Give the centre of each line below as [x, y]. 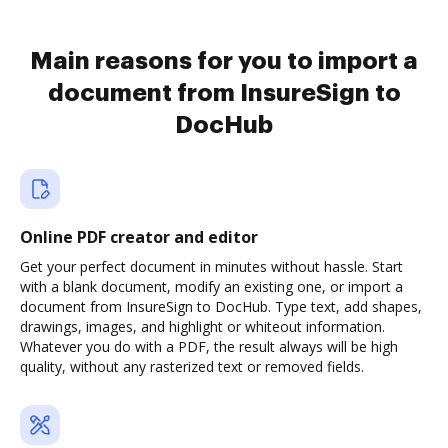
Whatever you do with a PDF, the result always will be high [209, 346]
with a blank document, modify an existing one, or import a [211, 286]
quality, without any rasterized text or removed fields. [192, 366]
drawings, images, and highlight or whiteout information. [202, 326]
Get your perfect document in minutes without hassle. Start [211, 266]
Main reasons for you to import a [224, 61]
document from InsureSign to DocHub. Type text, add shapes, [221, 306]
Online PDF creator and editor [139, 237]
